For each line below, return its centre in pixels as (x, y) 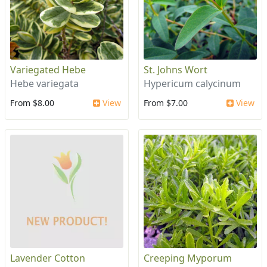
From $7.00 (166, 103)
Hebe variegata (44, 84)
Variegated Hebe (48, 70)
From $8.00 (32, 103)
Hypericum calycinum (192, 84)
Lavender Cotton (48, 258)
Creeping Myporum (188, 258)
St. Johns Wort (176, 70)
